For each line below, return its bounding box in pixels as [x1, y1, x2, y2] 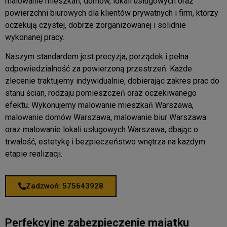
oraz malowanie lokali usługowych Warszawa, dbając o [5, 125, 198, 135]
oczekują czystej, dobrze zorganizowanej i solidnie [5, 20, 186, 30]
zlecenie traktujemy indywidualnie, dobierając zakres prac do [5, 76, 219, 86]
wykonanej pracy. [5, 32, 66, 43]
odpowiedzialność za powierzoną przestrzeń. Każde [5, 64, 192, 74]
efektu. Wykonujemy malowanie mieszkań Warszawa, [5, 100, 194, 110]
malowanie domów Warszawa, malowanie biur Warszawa [5, 112, 206, 123]
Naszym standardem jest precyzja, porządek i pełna [5, 52, 188, 62]
